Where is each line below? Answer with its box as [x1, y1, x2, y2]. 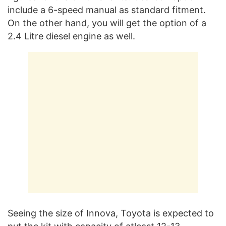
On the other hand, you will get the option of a [8, 17, 206, 28]
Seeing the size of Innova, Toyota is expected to [8, 207, 214, 218]
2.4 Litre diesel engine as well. [8, 30, 135, 41]
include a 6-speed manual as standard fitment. [8, 4, 206, 15]
